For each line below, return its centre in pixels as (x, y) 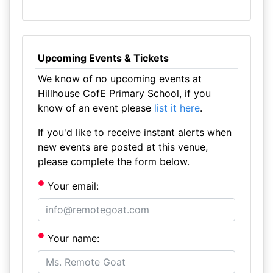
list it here (177, 108)
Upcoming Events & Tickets (103, 58)
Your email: (72, 186)
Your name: (72, 238)
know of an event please (96, 108)
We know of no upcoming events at (119, 79)
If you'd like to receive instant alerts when (134, 132)
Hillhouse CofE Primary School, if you (124, 93)
